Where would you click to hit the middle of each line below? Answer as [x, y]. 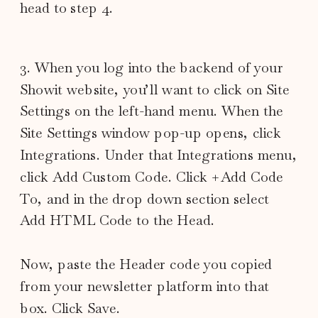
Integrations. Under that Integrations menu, [159, 155]
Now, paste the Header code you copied [146, 264]
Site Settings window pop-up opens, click [151, 133]
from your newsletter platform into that [145, 286]
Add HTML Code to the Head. [117, 220]
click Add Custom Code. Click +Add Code [152, 177]
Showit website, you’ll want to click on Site [155, 89]
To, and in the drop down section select [145, 199]
